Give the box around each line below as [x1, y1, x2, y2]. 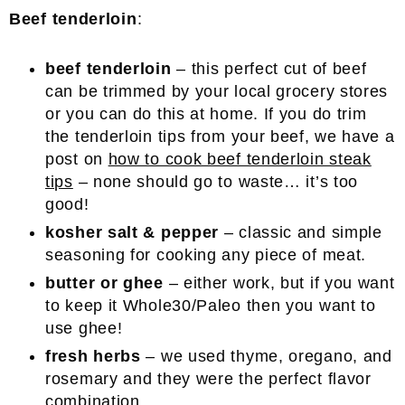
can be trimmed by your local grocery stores [45, 82, 389, 100]
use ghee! [45, 319, 123, 337]
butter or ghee [45, 274, 164, 292]
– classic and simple [219, 223, 382, 241]
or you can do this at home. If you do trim [45, 105, 367, 123]
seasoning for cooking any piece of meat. [45, 246, 367, 264]
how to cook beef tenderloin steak [108, 150, 372, 168]
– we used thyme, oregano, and [140, 347, 392, 365]
